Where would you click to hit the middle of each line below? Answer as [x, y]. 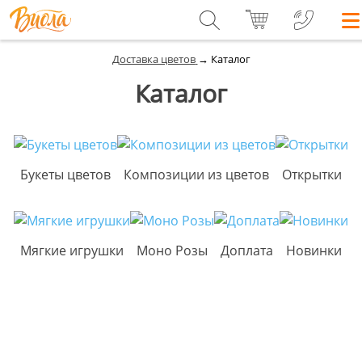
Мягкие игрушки [72, 251]
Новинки [314, 251]
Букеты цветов [65, 174]
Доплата [247, 251]
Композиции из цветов [196, 174]
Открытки [312, 174]
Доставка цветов [154, 59]
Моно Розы [172, 251]
